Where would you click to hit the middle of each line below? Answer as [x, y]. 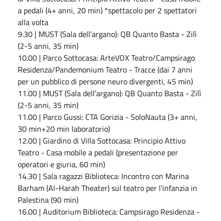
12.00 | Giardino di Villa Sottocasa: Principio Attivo [102, 140]
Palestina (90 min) [48, 200]
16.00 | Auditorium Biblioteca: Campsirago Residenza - [109, 211]
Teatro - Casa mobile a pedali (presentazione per [98, 152]
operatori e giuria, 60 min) [61, 164]
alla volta [33, 22]
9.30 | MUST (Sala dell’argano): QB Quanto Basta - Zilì [107, 34]
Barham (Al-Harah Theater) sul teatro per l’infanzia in [108, 188]
